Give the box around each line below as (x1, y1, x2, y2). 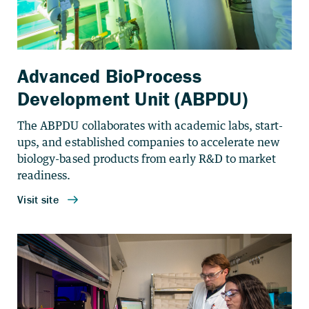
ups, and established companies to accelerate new (17, 135, 281, 149)
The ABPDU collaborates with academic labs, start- (17, 119, 283, 132)
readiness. (17, 168, 71, 182)
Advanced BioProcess (17, 64, 201, 88)
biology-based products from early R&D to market (17, 152, 277, 166)
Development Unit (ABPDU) (17, 87, 248, 110)
